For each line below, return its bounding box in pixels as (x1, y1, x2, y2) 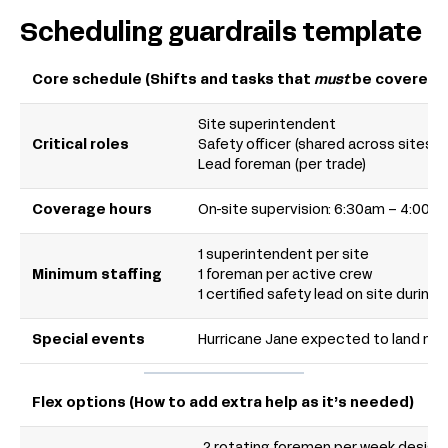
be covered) (349, 74, 444, 88)
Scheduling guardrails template (20, 23, 422, 47)
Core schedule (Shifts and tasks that (32, 74, 314, 88)
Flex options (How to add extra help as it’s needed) (32, 397, 415, 411)
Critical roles (32, 139, 129, 153)
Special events (32, 334, 145, 348)
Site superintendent (198, 119, 336, 133)
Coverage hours (32, 204, 152, 218)
